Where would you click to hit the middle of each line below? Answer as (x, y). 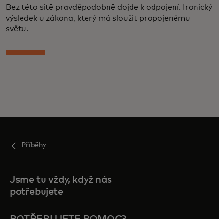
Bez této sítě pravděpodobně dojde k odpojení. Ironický (109, 7)
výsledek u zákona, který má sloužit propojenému (98, 18)
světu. (17, 29)
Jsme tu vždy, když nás (61, 180)
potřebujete (36, 192)
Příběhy (34, 145)
